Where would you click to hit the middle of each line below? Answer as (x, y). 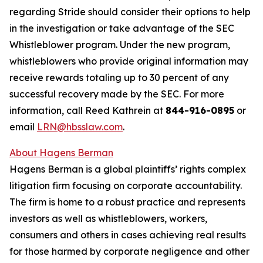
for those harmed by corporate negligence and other (129, 251)
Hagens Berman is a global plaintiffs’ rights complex (128, 169)
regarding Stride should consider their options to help (130, 11)
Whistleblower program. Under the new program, (120, 44)
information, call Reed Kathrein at (87, 110)
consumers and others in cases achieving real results (128, 235)
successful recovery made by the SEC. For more (117, 94)
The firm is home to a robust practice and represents (127, 202)
